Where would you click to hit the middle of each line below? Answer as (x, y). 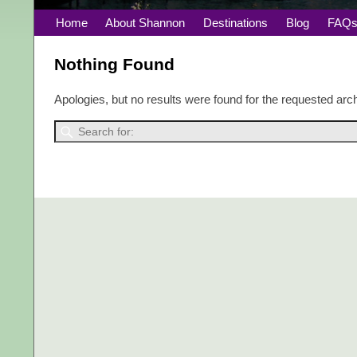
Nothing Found (115, 64)
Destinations (236, 23)
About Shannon (145, 23)
